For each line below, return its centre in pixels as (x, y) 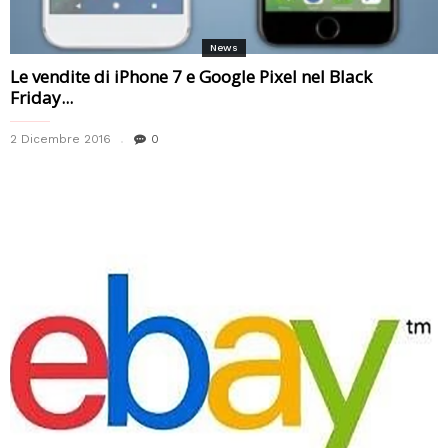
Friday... (41, 97)
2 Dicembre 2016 (60, 138)
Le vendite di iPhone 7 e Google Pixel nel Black (191, 76)
